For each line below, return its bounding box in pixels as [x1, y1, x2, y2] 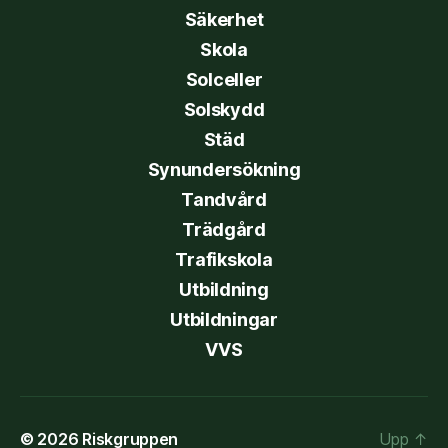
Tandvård [181, 188, 267, 210]
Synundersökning [147, 158, 301, 180]
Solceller [185, 68, 263, 90]
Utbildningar [170, 308, 278, 330]
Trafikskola [175, 248, 273, 270]
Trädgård [182, 218, 266, 240]
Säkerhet [184, 8, 264, 30]
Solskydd [183, 98, 265, 120]
